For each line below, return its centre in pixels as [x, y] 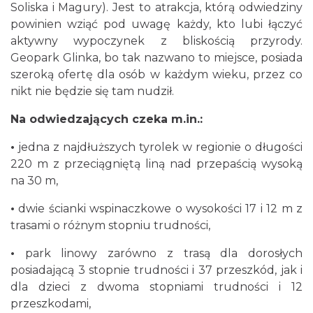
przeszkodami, [51, 304]
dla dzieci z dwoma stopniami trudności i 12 [156, 287]
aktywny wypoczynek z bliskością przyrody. [156, 41]
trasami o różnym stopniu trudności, [110, 225]
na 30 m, [34, 181]
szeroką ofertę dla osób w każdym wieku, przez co [156, 74]
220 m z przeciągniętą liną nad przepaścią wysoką [156, 164]
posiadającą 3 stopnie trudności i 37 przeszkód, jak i [156, 270]
